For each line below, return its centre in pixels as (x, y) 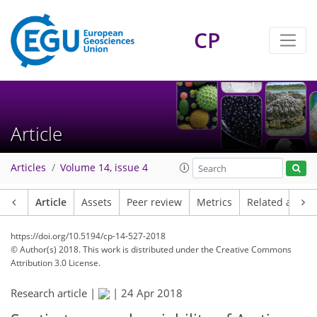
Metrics (214, 202)
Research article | (54, 293)
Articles (28, 168)
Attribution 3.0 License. (56, 263)
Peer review (154, 202)
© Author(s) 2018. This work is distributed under (106, 249)
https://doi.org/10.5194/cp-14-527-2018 (88, 236)
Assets (97, 202)
